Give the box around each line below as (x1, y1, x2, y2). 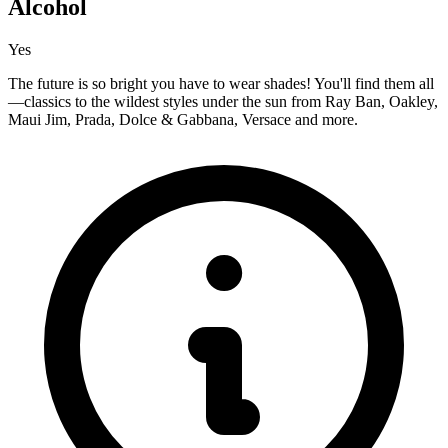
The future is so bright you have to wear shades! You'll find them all (8, 75, 434, 93)
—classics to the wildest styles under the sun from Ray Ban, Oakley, (8, 93, 438, 111)
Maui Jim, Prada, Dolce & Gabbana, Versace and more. (8, 111, 358, 129)
